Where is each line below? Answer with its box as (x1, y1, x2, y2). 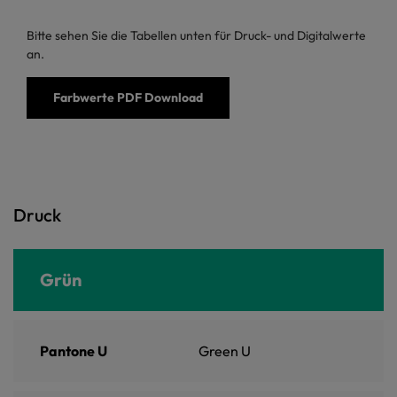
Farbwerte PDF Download (53, 89, 203, 105)
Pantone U (40, 341, 107, 360)
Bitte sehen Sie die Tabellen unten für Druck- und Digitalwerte (27, 27, 366, 43)
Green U (198, 341, 251, 360)
